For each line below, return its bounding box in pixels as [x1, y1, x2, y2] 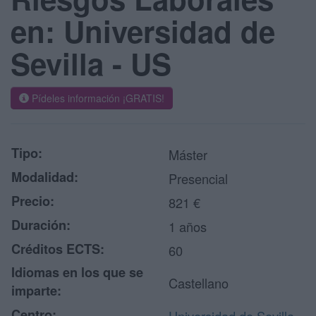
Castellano [169, 274, 229, 292]
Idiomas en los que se [11, 263, 143, 281]
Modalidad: [11, 168, 78, 186]
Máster [169, 145, 207, 164]
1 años [169, 217, 207, 236]
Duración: [11, 216, 71, 234]
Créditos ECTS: [11, 240, 104, 258]
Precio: [11, 192, 54, 210]
